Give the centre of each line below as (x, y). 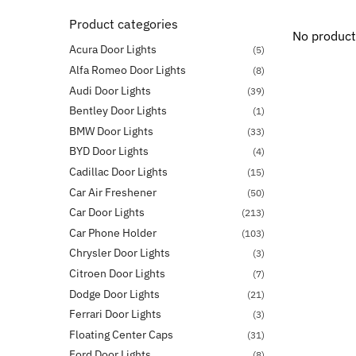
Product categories (124, 24)
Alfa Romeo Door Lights (128, 70)
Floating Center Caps (121, 334)
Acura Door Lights (113, 50)
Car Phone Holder (113, 232)
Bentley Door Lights (118, 111)
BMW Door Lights (111, 131)
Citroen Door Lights (117, 273)
